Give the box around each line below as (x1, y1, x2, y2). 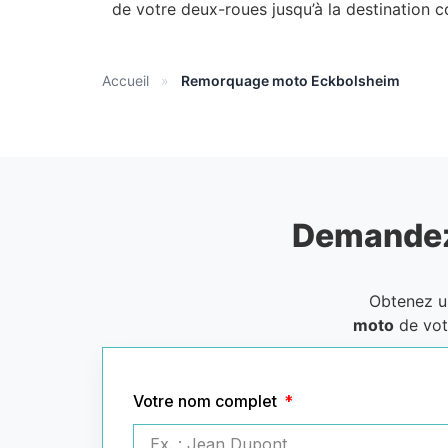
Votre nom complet (133, 390, 281, 411)
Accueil (102, 71, 149, 89)
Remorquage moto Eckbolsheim (181, 71, 400, 89)
